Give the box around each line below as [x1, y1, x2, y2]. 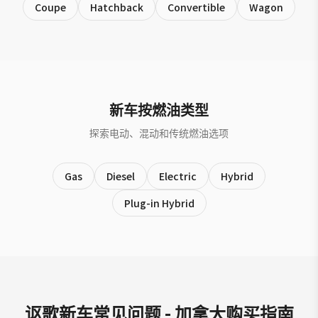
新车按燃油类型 [109, 99, 209, 120]
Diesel [106, 169, 135, 183]
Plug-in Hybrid [124, 196, 194, 210]
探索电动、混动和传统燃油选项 [89, 126, 229, 140]
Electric [159, 169, 197, 183]
